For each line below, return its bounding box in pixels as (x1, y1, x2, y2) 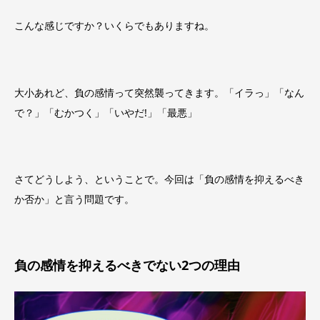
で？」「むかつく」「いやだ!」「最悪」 (14, 105, 197, 119)
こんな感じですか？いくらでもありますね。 (14, 18, 214, 32)
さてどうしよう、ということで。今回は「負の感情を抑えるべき (14, 172, 304, 186)
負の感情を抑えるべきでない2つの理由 (14, 256, 240, 274)
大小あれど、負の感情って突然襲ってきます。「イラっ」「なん (14, 85, 304, 99)
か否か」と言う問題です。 (14, 192, 134, 206)
